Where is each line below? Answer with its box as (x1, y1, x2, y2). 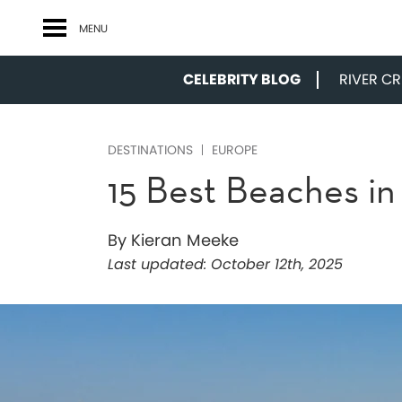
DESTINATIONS (108, 141, 193, 159)
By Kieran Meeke (108, 229, 239, 251)
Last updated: (108, 254, 206, 275)
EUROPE (212, 141, 258, 159)
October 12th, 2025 (206, 254, 343, 275)
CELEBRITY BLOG (182, 69, 301, 90)
